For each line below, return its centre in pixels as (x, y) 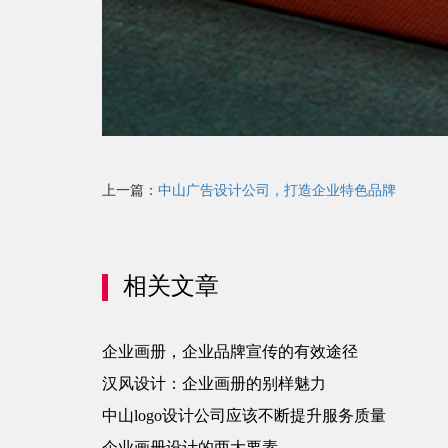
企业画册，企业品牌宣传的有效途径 (230, 352)
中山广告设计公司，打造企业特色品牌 (277, 191)
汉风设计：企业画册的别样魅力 (214, 384)
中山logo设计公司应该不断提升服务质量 (244, 416)
